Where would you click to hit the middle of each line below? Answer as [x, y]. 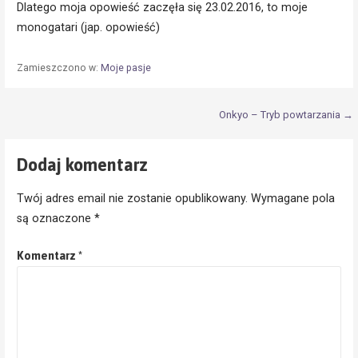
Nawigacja [52, 118]
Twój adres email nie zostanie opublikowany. [132, 199]
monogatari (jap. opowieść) [88, 28]
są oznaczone [55, 219]
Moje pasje [125, 68]
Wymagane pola [292, 199]
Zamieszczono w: [58, 68]
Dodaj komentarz [82, 165]
